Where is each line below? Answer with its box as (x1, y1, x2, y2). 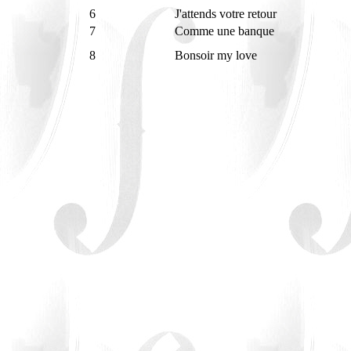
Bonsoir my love (175, 49, 260, 62)
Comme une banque (175, 24, 277, 38)
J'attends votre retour (175, 7, 280, 20)
